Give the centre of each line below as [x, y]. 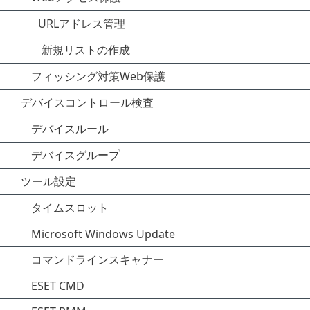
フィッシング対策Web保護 [98, 76]
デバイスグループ [75, 155]
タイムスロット [70, 208]
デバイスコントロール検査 [87, 102]
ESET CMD [58, 286]
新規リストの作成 [86, 50]
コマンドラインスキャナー [98, 259]
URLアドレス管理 [82, 24]
